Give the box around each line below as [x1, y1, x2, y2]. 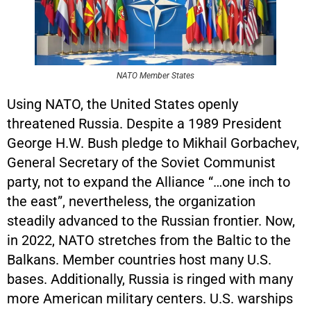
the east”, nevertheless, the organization [7, 192, 255, 210]
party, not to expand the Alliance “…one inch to [7, 173, 290, 190]
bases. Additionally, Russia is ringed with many [7, 270, 293, 287]
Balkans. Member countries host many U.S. [7, 251, 271, 268]
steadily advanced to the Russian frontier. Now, [7, 212, 295, 229]
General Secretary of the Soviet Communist [7, 153, 276, 171]
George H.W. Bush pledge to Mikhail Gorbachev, [7, 134, 299, 151]
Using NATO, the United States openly [7, 95, 238, 112]
